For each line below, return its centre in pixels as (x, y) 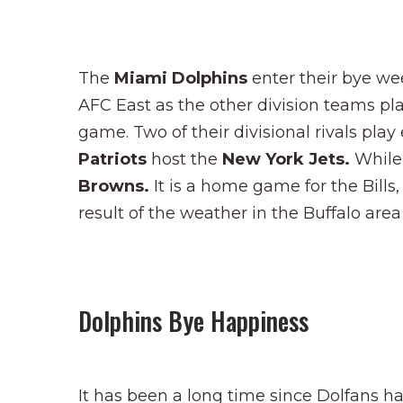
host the (187, 159)
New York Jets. (288, 159)
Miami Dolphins (183, 78)
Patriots (115, 159)
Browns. (116, 186)
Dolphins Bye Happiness (193, 320)
